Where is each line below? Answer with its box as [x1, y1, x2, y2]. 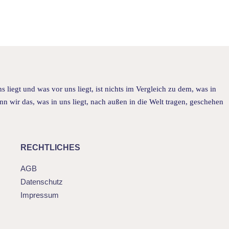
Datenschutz [20, 177, 63, 186]
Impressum [20, 190, 59, 199]
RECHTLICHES [20, 143, 80, 152]
